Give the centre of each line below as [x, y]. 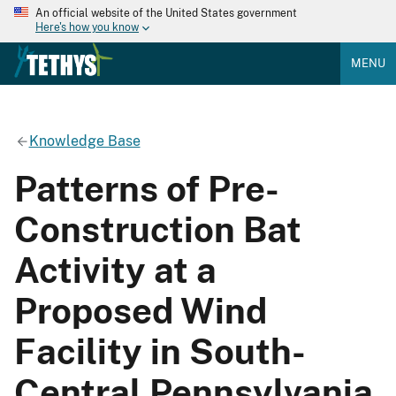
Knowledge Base [84, 141]
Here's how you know [87, 28]
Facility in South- [160, 351]
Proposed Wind [141, 310]
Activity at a [115, 270]
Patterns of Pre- [147, 188]
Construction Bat [158, 229]
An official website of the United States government [166, 13]
